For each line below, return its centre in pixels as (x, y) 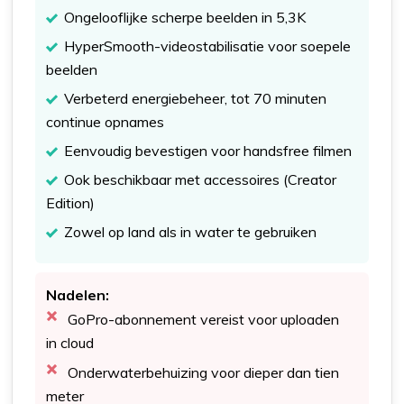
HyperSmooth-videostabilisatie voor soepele (208, 46)
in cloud (70, 342)
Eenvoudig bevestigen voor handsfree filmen (208, 150)
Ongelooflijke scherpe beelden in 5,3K (185, 17)
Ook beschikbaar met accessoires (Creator (201, 179)
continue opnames (106, 121)
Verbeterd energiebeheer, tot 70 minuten (196, 98)
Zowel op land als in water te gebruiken (191, 231)
